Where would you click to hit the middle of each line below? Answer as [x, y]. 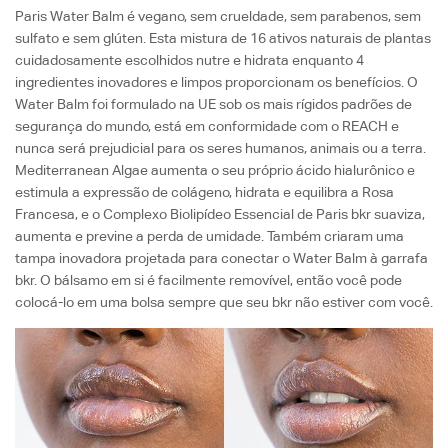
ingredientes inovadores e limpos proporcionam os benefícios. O [216, 81]
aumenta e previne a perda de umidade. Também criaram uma [209, 235]
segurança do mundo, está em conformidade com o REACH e [207, 125]
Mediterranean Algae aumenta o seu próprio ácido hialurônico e [215, 169]
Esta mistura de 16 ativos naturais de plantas [290, 37]
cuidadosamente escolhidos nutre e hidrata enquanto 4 [189, 59]
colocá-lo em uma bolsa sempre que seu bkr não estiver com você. [224, 301]
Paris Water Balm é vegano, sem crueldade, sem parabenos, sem [218, 15]
